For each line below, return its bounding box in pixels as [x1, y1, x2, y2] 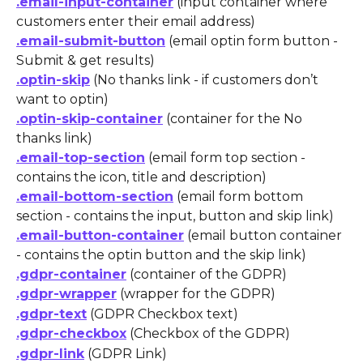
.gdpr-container [16, 266, 126, 282]
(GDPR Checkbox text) [87, 305, 238, 322]
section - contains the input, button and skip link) [16, 207, 334, 224]
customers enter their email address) [16, 13, 255, 29]
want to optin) [16, 91, 109, 107]
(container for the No [163, 110, 305, 126]
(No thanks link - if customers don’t [90, 71, 322, 88]
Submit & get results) [16, 52, 155, 68]
